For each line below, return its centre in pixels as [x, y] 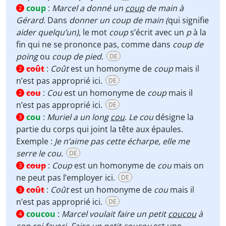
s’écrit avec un [157, 32]
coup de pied [77, 56]
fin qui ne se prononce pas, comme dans [94, 44]
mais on [188, 165]
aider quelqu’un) [47, 32]
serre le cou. [40, 153]
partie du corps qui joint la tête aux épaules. [100, 129]
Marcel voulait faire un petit [115, 214]
